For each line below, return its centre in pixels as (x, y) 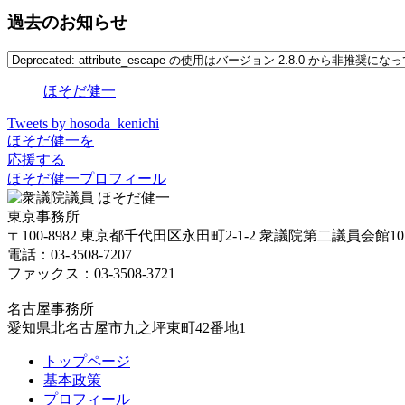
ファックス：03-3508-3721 (91, 274)
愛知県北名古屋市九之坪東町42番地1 (127, 328)
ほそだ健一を (51, 141)
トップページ (87, 362)
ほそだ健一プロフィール (87, 179)
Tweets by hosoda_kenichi (83, 124)
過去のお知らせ (67, 22)
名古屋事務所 (51, 309)
